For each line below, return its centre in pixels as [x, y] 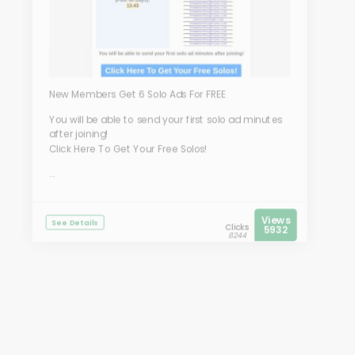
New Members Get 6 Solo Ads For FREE [137, 94]
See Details [75, 223]
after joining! [78, 135]
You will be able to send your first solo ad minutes [165, 120]
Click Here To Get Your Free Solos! [128, 149]
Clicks [237, 227]
